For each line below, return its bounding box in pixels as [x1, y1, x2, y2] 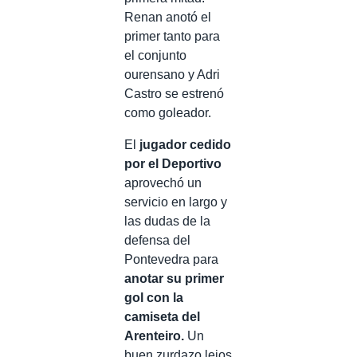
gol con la [124, 290, 183, 304]
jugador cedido [139, 137, 231, 151]
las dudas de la [124, 214, 210, 228]
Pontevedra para [124, 252, 218, 266]
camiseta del [124, 309, 200, 324]
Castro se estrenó [124, 86, 224, 100]
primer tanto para [124, 29, 220, 43]
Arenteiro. [124, 328, 184, 343]
